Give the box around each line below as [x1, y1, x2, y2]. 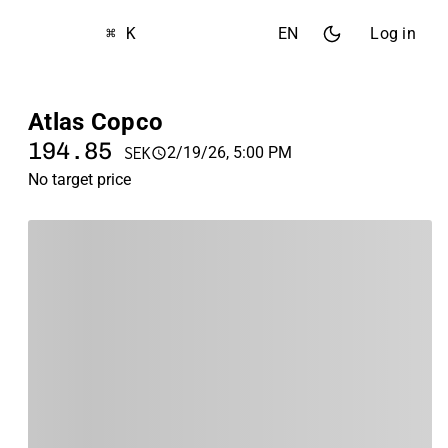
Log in [370, 24, 416, 43]
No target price [28, 170, 131, 189]
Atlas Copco [28, 108, 164, 136]
